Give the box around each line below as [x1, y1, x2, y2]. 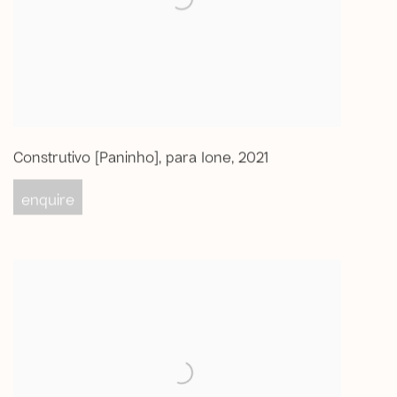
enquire [21, 189, 74, 209]
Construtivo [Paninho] [13, 147, 159, 166]
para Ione [166, 147, 231, 166]
